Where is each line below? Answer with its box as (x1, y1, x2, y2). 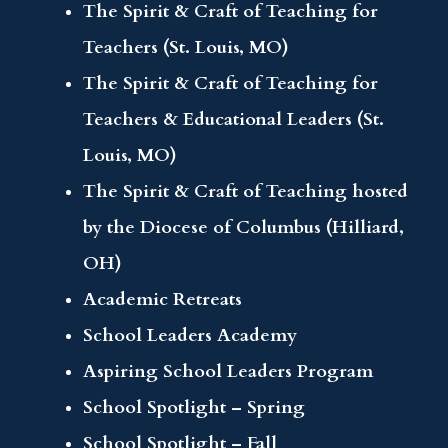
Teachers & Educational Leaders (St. (83, 107, 385, 133)
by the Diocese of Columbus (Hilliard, (83, 215, 405, 241)
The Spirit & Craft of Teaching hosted (83, 179, 409, 205)
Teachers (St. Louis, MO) (83, 35, 290, 61)
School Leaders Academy (83, 323, 298, 349)
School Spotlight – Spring (83, 395, 306, 421)
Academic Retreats (83, 287, 243, 313)
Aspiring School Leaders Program (83, 359, 374, 385)
